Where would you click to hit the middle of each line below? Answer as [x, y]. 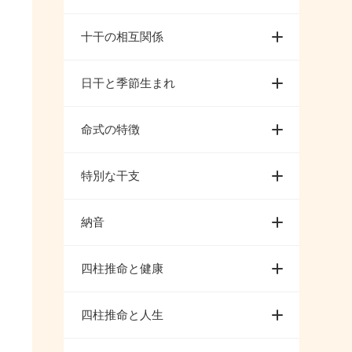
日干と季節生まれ [128, 82]
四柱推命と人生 [123, 314]
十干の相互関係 [123, 36]
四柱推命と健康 [123, 268]
